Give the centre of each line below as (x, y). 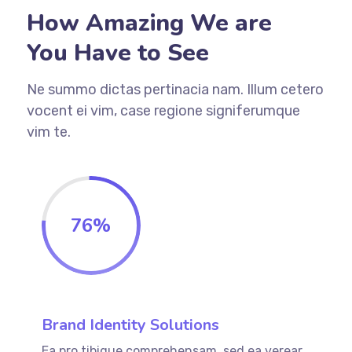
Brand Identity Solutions (130, 324)
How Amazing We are (149, 23)
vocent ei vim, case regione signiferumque (163, 110)
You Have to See (117, 53)
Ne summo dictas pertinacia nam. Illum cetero (175, 89)
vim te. (48, 132)
